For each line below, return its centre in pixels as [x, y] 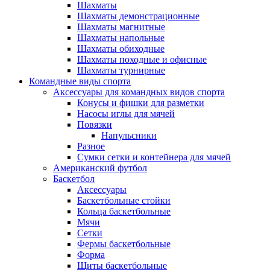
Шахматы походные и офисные [142, 59]
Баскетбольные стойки [124, 200]
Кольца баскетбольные [124, 211]
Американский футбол [100, 168]
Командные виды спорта [80, 81]
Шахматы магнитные [121, 27]
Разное [91, 146]
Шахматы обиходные [121, 49]
